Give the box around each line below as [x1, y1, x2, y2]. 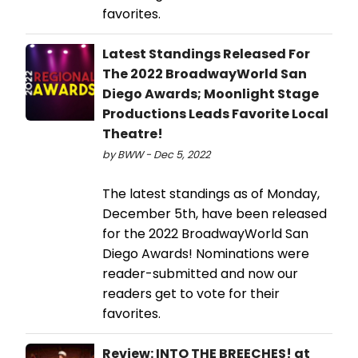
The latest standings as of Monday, [102, 185, 320, 204]
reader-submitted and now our [102, 265, 298, 284]
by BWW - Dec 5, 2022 [102, 148, 210, 162]
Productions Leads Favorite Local [102, 105, 328, 124]
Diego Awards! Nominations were [102, 245, 309, 264]
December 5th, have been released [102, 205, 327, 224]
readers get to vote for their [102, 284, 280, 304]
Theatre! [102, 125, 163, 144]
